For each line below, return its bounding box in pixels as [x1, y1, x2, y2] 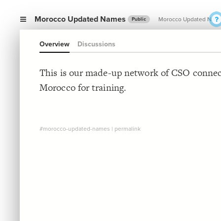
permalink [114, 125, 141, 132]
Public [132, 16, 146, 23]
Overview [39, 40, 70, 48]
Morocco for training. [39, 81, 127, 94]
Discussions [77, 40, 115, 48]
